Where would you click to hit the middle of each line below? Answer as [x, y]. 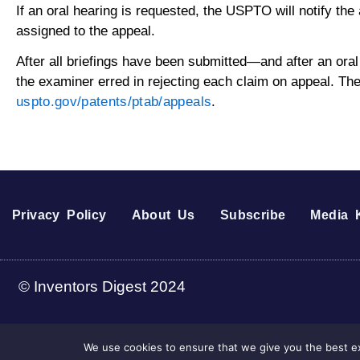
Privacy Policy [59, 215]
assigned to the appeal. [92, 31]
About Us [163, 215]
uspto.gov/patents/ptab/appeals [114, 101]
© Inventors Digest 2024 [102, 286]
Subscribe [253, 215]
